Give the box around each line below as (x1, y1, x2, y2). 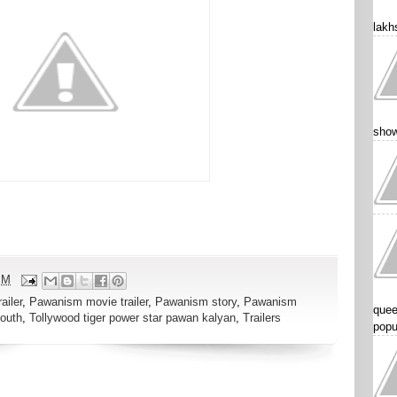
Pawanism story (155, 295, 237, 309)
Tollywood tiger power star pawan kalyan (29, 311, 236, 325)
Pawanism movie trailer (29, 295, 148, 309)
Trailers (243, 311, 281, 325)
